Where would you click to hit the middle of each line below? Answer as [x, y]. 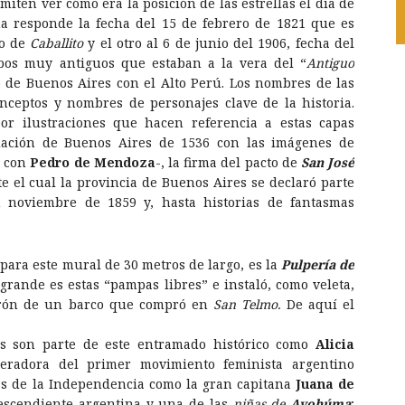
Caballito [57, 42]
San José [328, 162]
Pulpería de [318, 264]
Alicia [335, 344]
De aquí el [318, 304]
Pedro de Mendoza [93, 162]
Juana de [323, 383]
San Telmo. [247, 304]
